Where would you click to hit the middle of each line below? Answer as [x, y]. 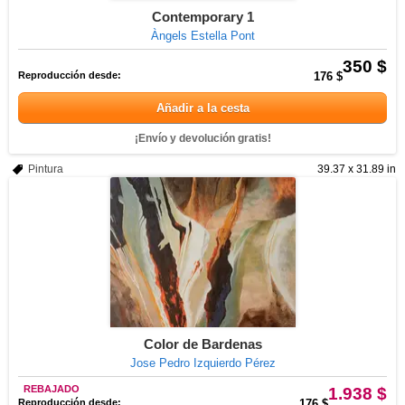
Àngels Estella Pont [202, 36]
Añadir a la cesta [202, 108]
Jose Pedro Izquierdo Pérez [202, 363]
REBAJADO [52, 389]
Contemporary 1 [202, 17]
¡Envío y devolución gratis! [202, 138]
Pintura [46, 169]
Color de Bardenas [202, 344]
